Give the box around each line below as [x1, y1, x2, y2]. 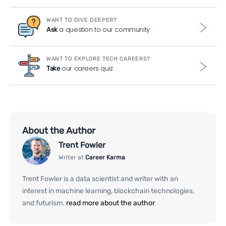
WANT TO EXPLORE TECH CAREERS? [46, 55, 150, 63]
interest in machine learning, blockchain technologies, [22, 187, 194, 196]
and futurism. [22, 199, 65, 208]
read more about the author [65, 199, 155, 208]
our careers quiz [60, 64, 113, 74]
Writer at [59, 153, 85, 161]
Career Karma [85, 153, 125, 161]
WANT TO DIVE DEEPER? [46, 17, 117, 24]
